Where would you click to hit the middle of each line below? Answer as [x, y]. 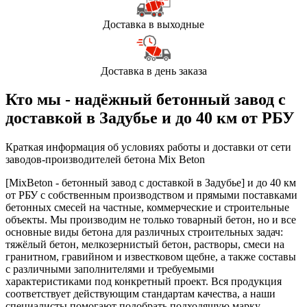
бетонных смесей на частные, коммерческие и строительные [147, 208]
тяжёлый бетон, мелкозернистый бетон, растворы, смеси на [145, 245]
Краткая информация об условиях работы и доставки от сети [148, 147]
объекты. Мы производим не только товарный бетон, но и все [151, 220]
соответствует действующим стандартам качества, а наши [140, 294]
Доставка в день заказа [153, 71]
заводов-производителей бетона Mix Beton [105, 160]
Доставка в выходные [153, 24]
